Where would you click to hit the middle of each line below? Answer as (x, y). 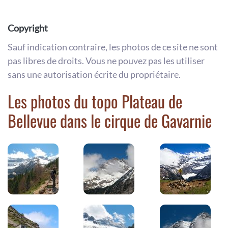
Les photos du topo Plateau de (95, 101)
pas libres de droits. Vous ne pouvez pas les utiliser (106, 61)
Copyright (28, 28)
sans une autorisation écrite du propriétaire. (94, 75)
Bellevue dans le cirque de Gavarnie (110, 121)
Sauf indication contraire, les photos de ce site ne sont (113, 47)
